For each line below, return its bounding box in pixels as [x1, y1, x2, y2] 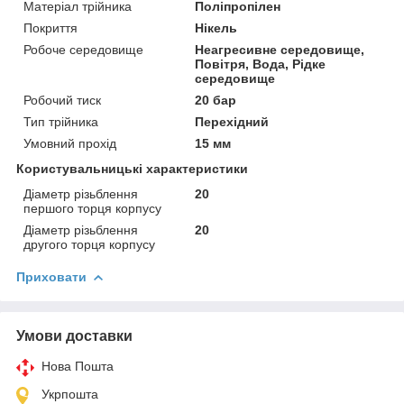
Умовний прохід [23, 135, 116, 151]
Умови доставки [16, 327, 133, 344]
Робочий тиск [23, 92, 101, 107]
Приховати [16, 269, 87, 284]
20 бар [195, 92, 237, 107]
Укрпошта [41, 386, 98, 401]
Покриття [23, 20, 78, 35]
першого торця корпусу [23, 200, 161, 216]
